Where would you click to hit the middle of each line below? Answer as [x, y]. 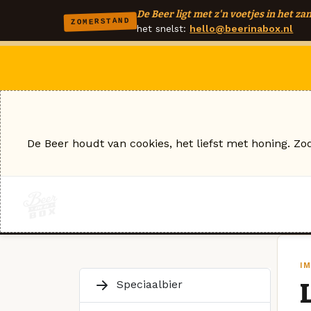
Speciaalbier [148, 284]
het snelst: [163, 28]
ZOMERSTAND [100, 21]
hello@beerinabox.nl [242, 28]
